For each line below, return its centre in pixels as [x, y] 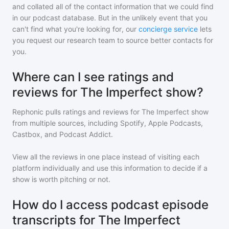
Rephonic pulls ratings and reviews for [77, 112]
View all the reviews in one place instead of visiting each [106, 157]
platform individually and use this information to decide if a [110, 168]
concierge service [168, 29]
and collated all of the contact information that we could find [113, 6]
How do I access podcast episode [110, 205]
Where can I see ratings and [93, 77]
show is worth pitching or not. [61, 179]
